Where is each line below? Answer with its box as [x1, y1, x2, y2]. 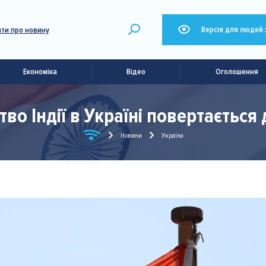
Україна [161, 131, 183, 140]
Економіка [23, 66, 57, 77]
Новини [120, 131, 142, 140]
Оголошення [216, 66, 259, 77]
